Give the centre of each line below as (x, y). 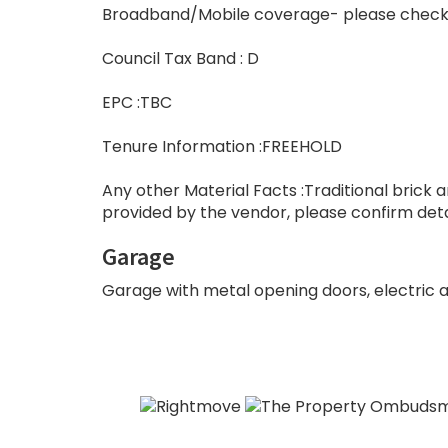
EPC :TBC (137, 103)
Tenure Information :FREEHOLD (222, 147)
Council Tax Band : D (180, 59)
